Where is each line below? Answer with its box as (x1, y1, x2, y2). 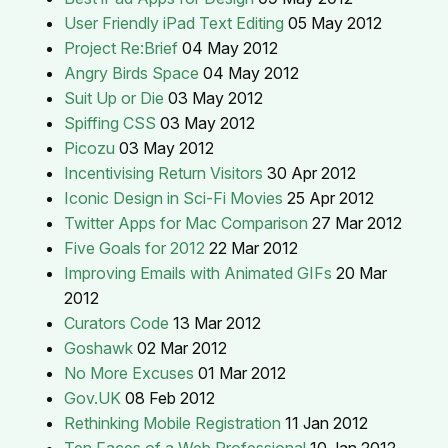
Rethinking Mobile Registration (64, 412, 281, 433)
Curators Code (64, 312, 169, 333)
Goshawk (64, 337, 133, 358)
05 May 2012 (288, 12, 382, 33)
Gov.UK (64, 387, 121, 408)
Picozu (64, 137, 115, 158)
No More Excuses (64, 362, 194, 383)
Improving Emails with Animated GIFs (64, 262, 332, 283)
